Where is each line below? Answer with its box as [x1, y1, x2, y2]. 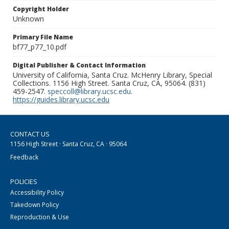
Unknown [13, 14, 44, 24]
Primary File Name [13, 33, 73, 42]
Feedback [10, 153, 38, 162]
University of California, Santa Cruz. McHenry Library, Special [13, 70, 212, 80]
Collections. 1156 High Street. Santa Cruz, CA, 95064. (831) [13, 78, 205, 88]
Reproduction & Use [10, 213, 69, 222]
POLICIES [10, 177, 37, 187]
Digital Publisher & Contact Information [13, 61, 146, 70]
